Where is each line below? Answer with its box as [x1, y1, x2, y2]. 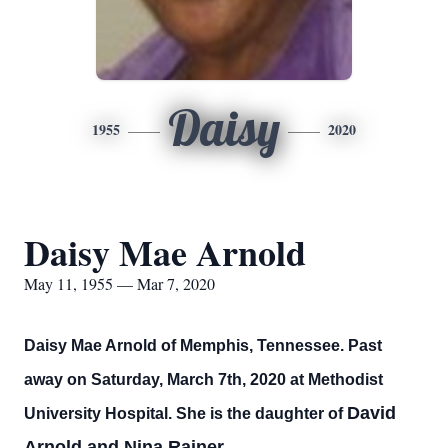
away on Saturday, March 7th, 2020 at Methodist [24, 371, 383, 388]
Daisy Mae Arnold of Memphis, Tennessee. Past [24, 337, 382, 354]
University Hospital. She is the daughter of [24, 405, 347, 422]
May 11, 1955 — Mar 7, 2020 [24, 273, 215, 294]
